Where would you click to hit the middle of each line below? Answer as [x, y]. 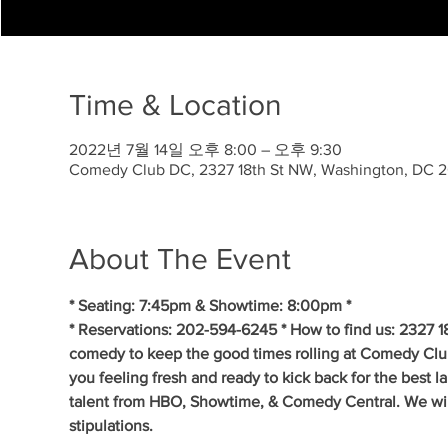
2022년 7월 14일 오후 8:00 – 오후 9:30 [205, 149]
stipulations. [110, 425]
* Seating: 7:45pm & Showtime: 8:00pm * [209, 305]
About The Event [179, 259]
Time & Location [175, 105]
